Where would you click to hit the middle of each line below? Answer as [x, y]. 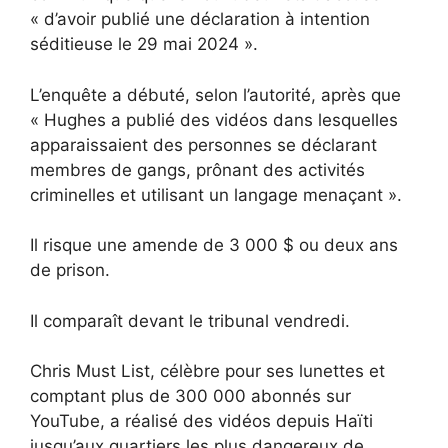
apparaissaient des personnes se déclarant [203, 144]
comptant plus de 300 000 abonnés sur [190, 396]
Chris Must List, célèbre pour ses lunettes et [207, 371]
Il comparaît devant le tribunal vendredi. [190, 320]
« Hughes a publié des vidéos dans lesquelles [214, 119]
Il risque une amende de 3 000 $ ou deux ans [214, 245]
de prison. [70, 270]
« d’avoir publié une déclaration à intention [200, 19]
